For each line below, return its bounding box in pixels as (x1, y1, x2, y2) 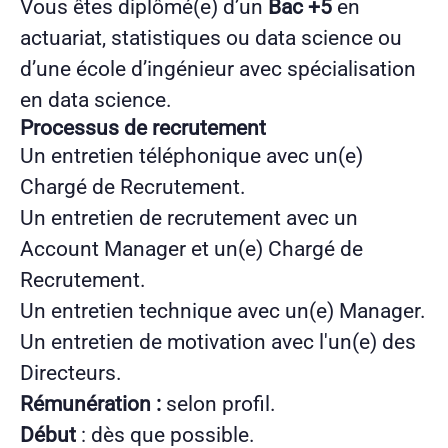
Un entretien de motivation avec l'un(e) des (20, 329, 416, 354)
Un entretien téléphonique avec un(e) (20, 143, 363, 168)
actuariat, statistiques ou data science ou (20, 25, 402, 50)
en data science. (20, 87, 172, 112)
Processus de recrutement (20, 115, 266, 140)
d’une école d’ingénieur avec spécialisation (20, 56, 416, 81)
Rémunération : (20, 391, 161, 416)
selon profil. (161, 391, 276, 416)
